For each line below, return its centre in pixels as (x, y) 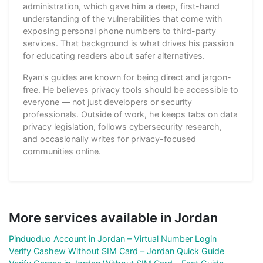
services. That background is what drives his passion (128, 43)
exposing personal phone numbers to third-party (119, 31)
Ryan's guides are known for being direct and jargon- (127, 77)
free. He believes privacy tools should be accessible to (131, 89)
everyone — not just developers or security (107, 102)
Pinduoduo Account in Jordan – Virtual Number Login (113, 238)
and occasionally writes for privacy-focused (109, 139)
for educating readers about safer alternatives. (114, 55)
